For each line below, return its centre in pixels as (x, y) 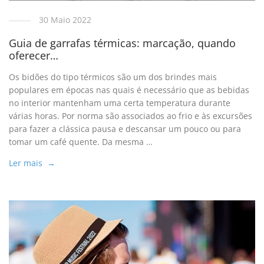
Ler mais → (32, 163)
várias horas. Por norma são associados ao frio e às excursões (131, 115)
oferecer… (34, 55)
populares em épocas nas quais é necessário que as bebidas (129, 90)
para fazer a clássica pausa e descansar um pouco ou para (125, 128)
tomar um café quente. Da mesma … (81, 141)
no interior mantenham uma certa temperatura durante (120, 103)
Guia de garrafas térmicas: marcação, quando (123, 43)
